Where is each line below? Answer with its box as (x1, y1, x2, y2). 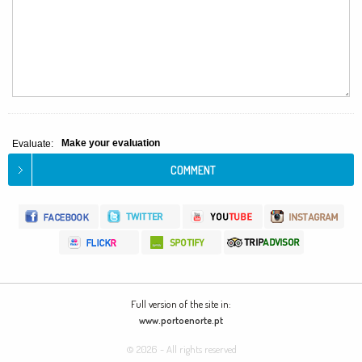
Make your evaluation (61, 137, 160, 149)
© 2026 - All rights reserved (125, 343, 237, 356)
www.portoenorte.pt (139, 314, 223, 326)
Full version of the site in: (131, 297, 231, 310)
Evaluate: (12, 138, 53, 149)
